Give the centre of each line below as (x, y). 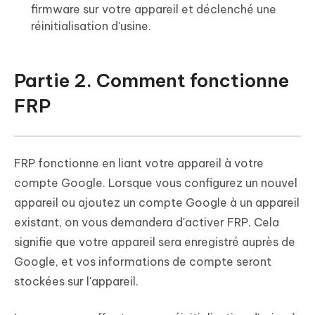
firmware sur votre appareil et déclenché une (154, 9)
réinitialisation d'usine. (91, 26)
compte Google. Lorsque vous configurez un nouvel (156, 182)
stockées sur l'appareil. (76, 281)
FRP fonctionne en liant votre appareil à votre (139, 163)
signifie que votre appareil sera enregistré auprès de (155, 242)
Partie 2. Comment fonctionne (152, 80)
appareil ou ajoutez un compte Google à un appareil (157, 202)
